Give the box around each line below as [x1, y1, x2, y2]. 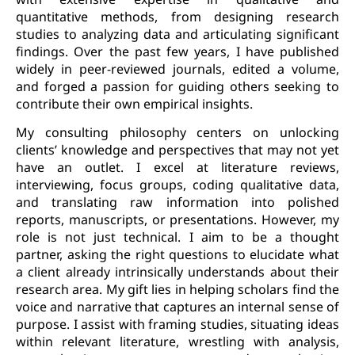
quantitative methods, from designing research [16, 8, 339, 25]
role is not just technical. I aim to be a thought [16, 228, 339, 246]
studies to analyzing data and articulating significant [16, 25, 339, 43]
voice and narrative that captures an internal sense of [16, 298, 339, 316]
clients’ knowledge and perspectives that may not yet [16, 141, 339, 159]
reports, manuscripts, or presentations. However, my [16, 211, 339, 229]
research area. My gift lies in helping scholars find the [16, 281, 339, 299]
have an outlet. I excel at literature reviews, [16, 158, 339, 177]
